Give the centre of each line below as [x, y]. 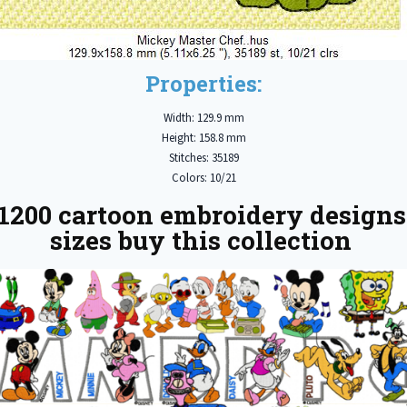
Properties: [203, 84]
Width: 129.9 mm [203, 118]
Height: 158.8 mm [203, 138]
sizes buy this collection [203, 241]
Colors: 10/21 [203, 178]
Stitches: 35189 [203, 158]
